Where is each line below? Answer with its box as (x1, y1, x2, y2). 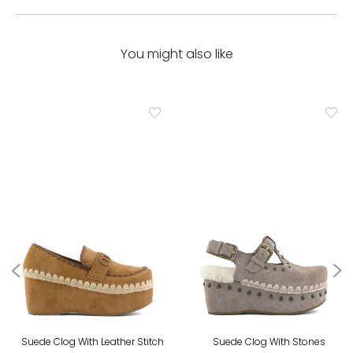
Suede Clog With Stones (212, 334, 325, 348)
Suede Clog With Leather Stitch (20, 334, 164, 348)
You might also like (120, 45, 233, 64)
